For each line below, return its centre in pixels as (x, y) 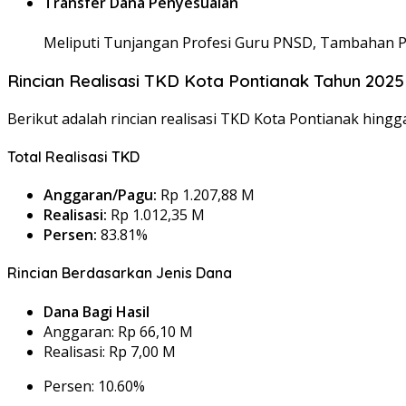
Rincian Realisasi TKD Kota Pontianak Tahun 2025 (206, 80)
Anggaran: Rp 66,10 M (118, 331)
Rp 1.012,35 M (156, 215)
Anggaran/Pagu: (100, 195)
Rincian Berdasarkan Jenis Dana (120, 273)
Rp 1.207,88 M (206, 195)
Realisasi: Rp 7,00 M (110, 351)
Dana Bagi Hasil (97, 311)
